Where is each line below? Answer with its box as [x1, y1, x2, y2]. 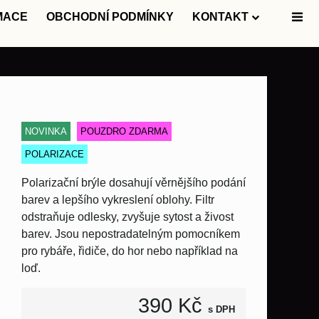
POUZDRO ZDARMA [80, 126, 168, 137]
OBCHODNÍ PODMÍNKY [46, 11, 174, 23]
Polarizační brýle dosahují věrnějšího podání [21, 177, 246, 189]
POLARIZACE [25, 149, 84, 159]
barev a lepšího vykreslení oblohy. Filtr [21, 194, 214, 206]
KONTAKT [192, 11, 249, 23]
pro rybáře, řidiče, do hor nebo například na [21, 245, 238, 257]
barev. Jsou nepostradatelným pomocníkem [21, 228, 240, 240]
